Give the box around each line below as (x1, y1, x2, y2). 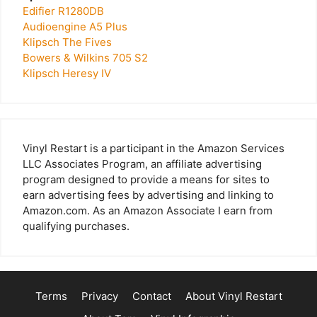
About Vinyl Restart (185, 289, 282, 303)
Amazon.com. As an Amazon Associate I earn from (23, 203, 272, 217)
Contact (132, 289, 171, 303)
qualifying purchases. (23, 219, 129, 233)
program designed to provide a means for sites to (23, 172, 270, 186)
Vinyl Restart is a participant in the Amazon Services (23, 141, 284, 155)
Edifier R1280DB (23, 4, 104, 18)
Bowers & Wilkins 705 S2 (23, 50, 148, 64)
